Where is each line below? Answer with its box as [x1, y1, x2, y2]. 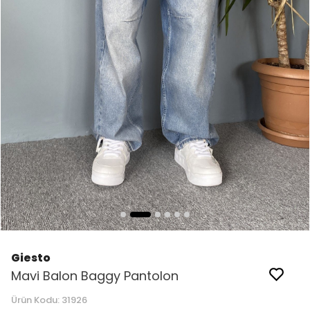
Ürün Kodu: [11, 293, 62, 307]
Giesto [11, 250, 51, 266]
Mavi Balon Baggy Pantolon [11, 267, 179, 285]
